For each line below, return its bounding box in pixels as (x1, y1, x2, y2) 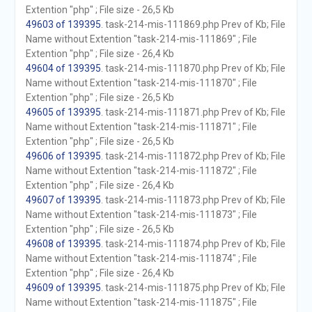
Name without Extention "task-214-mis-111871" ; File (25, 121, 257, 132)
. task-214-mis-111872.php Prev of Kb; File (100, 150, 286, 162)
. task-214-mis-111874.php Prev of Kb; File (100, 238, 286, 249)
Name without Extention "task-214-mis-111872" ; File (25, 165, 257, 176)
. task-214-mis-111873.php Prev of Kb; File (100, 194, 286, 205)
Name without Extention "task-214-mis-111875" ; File (25, 297, 257, 308)
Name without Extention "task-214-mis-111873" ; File (25, 209, 257, 220)
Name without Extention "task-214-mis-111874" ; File (25, 253, 257, 264)
